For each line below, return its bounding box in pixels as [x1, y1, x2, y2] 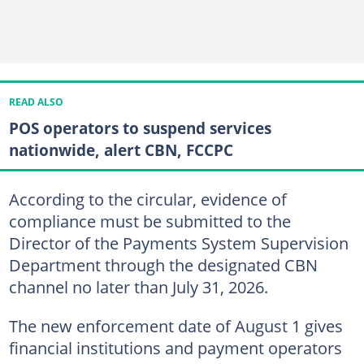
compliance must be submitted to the [8, 210, 291, 232]
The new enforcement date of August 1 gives [8, 314, 343, 337]
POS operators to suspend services [8, 116, 271, 139]
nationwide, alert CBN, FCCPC [8, 138, 233, 161]
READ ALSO [8, 95, 63, 108]
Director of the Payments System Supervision [8, 232, 349, 254]
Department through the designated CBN [8, 253, 318, 276]
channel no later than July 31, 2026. [8, 275, 268, 298]
